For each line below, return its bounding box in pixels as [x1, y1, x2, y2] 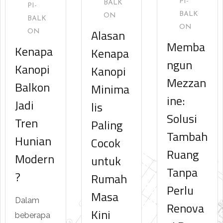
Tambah [167, 127, 208, 146]
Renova [167, 199, 205, 218]
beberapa [15, 210, 50, 220]
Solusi [167, 110, 198, 128]
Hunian [15, 131, 51, 150]
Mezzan [167, 74, 207, 92]
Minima [91, 80, 129, 98]
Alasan [91, 26, 125, 44]
